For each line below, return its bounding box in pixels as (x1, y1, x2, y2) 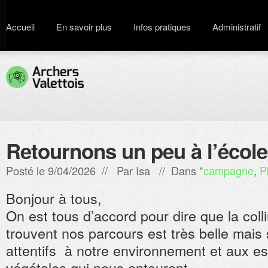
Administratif (212, 20, 261, 33)
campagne (203, 163, 254, 178)
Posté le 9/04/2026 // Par (6, 163, 136, 178)
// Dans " (150, 163, 203, 178)
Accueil (6, 20, 35, 33)
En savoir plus (56, 20, 112, 33)
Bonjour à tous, (6, 188, 102, 208)
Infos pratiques (133, 20, 191, 33)
